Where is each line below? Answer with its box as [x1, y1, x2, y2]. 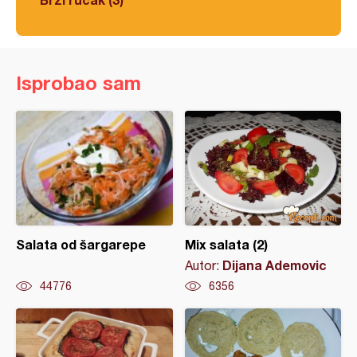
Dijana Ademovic [222, 257, 327, 273]
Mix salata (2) [184, 237, 268, 253]
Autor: [184, 258, 222, 273]
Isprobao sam [16, 72, 141, 95]
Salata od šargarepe [16, 237, 146, 253]
